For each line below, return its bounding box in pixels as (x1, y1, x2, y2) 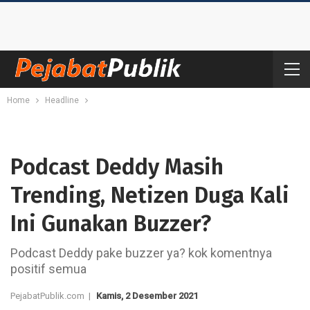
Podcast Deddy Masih (10, 154, 224, 180)
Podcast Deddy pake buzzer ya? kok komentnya (10, 246, 272, 260)
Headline (45, 95, 79, 105)
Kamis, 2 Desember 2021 (96, 291, 198, 301)
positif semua (10, 262, 86, 276)
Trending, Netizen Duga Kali (10, 182, 289, 208)
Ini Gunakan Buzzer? (10, 210, 211, 237)
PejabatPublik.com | (10, 291, 95, 301)
